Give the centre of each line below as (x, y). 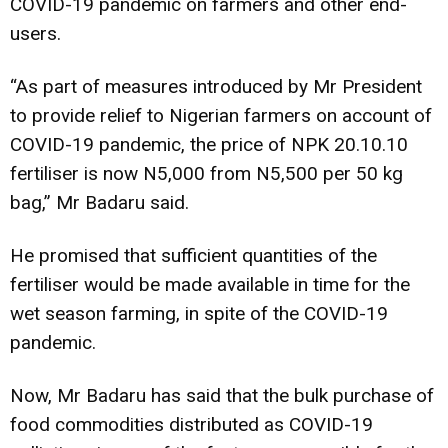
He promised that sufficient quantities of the (193, 255)
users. (35, 33)
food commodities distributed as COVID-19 (191, 424)
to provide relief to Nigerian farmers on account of (221, 115)
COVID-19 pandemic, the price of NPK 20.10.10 (209, 144)
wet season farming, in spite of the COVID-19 (199, 313)
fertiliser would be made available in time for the (210, 284)
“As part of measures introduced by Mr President (216, 86)
